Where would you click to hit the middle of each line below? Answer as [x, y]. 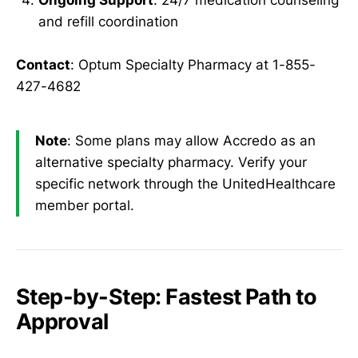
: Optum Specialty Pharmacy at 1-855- [193, 65]
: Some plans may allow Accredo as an [191, 141]
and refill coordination [108, 22]
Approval [62, 322]
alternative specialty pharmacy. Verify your [171, 163]
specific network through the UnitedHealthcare [185, 184]
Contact [43, 65]
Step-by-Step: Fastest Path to [167, 297]
